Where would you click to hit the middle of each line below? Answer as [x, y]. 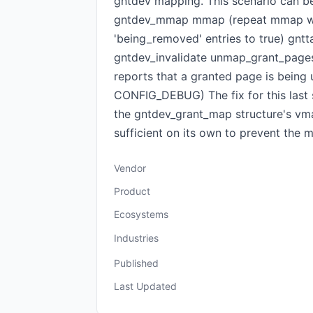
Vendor [130, 168]
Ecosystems [141, 214]
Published [136, 263]
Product [132, 191]
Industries [136, 238]
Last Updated [145, 286]
